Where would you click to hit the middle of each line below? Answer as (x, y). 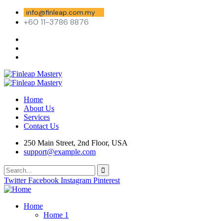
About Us (39, 108)
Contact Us (41, 126)
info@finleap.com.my (61, 12)
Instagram (76, 180)
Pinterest (107, 180)
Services (37, 117)
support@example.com (60, 152)
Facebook (43, 180)
